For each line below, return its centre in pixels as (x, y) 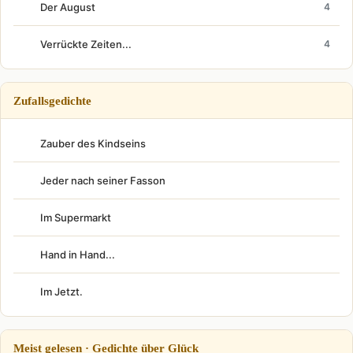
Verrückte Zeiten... (86, 44)
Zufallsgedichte (52, 100)
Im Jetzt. (61, 291)
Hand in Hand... (78, 254)
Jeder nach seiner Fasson (103, 180)
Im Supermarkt (76, 217)
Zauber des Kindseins (93, 143)
